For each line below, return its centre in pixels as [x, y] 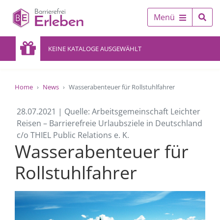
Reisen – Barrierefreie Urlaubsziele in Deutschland [110, 123]
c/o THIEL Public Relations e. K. [73, 135]
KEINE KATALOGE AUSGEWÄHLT [95, 49]
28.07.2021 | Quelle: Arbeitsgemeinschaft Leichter [109, 111]
